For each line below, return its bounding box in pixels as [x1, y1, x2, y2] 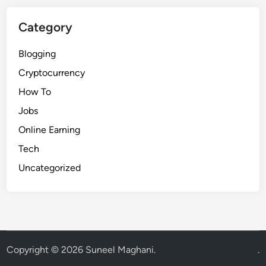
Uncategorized [18, 161, 81, 173]
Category [18, 19, 73, 34]
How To [18, 85, 52, 97]
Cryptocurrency [18, 66, 85, 78]
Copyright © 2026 [7, 243, 86, 255]
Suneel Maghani [85, 243, 154, 255]
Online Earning [18, 123, 81, 135]
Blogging [18, 47, 56, 59]
